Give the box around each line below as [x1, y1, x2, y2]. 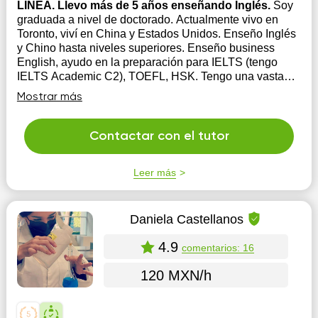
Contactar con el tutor [89, 130, 229, 143]
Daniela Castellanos [130, 212, 244, 226]
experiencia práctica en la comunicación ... [16, 84, 231, 97]
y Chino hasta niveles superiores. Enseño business [16, 42, 275, 54]
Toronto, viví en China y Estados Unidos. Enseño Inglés [16, 28, 224, 40]
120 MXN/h [140, 267, 212, 283]
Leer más [133, 167, 176, 178]
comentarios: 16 [181, 241, 254, 253]
